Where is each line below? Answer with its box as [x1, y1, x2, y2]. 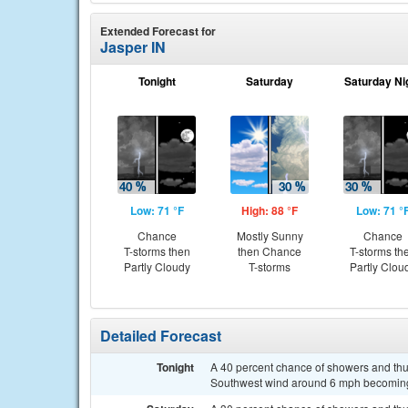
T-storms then [123, 243, 190, 259]
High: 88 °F [241, 202, 298, 219]
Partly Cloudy [123, 259, 190, 274]
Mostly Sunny [236, 228, 303, 243]
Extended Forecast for [100, 23, 216, 39]
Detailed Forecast [100, 325, 221, 346]
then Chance [238, 243, 301, 259]
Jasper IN [100, 36, 166, 57]
